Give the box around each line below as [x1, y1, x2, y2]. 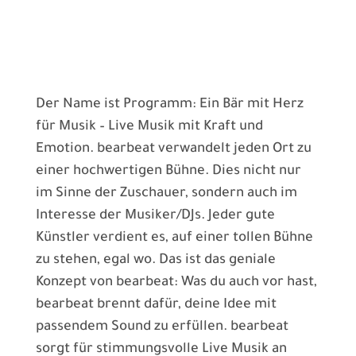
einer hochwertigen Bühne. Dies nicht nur [35, 164, 301, 180]
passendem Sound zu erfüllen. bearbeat [35, 320, 288, 336]
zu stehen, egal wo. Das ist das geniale [35, 253, 276, 269]
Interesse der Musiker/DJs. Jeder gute [35, 209, 275, 225]
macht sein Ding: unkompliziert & [35, 29, 263, 45]
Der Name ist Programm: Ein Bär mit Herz [35, 98, 304, 114]
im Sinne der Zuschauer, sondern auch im [35, 187, 297, 203]
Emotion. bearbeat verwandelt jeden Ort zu [35, 142, 311, 158]
